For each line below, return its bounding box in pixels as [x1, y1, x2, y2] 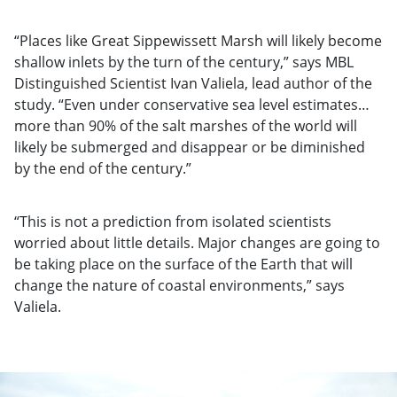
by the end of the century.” [14, 159, 191, 179]
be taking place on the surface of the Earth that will [14, 254, 353, 275]
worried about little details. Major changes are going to [14, 233, 380, 253]
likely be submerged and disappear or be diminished [14, 137, 365, 158]
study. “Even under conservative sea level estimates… [14, 95, 370, 115]
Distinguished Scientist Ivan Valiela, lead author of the [14, 74, 372, 94]
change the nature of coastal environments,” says [14, 276, 345, 296]
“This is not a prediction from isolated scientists [14, 212, 331, 232]
